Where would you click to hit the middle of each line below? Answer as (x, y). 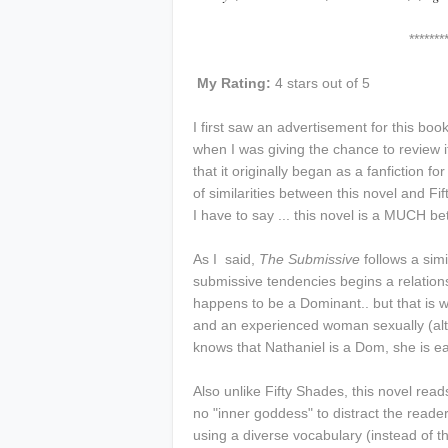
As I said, (226, 259)
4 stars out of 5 (320, 83)
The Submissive (309, 259)
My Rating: (234, 83)
